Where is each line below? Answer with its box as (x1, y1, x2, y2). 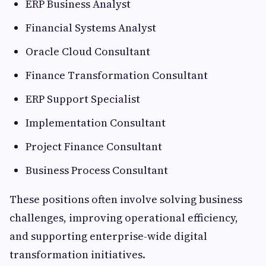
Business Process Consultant (26, 163, 170, 178)
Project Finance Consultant (26, 139, 164, 154)
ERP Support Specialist (26, 91, 142, 107)
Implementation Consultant (26, 115, 168, 131)
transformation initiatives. (9, 247, 145, 262)
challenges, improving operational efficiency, (9, 210, 238, 226)
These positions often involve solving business (9, 192, 242, 207)
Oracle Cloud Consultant (26, 44, 153, 59)
